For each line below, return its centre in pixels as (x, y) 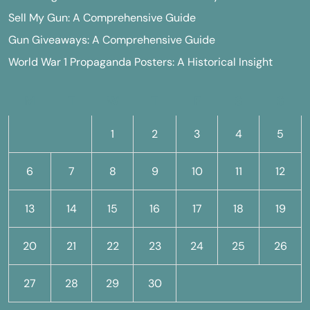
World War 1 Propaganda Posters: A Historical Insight (140, 62)
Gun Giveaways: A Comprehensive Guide (112, 40)
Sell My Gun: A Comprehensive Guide (102, 18)
